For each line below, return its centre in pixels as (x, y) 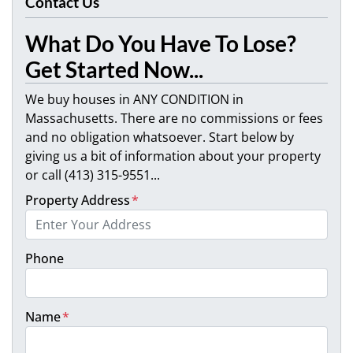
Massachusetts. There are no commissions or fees (174, 119)
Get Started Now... (114, 70)
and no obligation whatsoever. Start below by (160, 137)
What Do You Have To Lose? (161, 44)
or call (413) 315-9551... (93, 175)
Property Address (78, 201)
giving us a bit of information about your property (173, 156)
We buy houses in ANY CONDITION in (134, 100)
